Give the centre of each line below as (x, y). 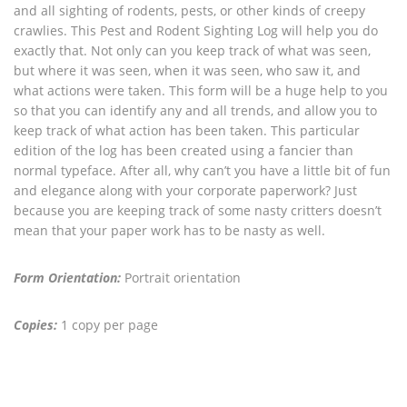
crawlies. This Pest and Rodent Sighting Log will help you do (196, 30)
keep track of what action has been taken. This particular (187, 130)
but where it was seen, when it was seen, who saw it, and (187, 70)
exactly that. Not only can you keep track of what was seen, (192, 50)
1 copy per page (108, 325)
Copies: (35, 325)
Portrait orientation (181, 278)
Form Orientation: (67, 278)
